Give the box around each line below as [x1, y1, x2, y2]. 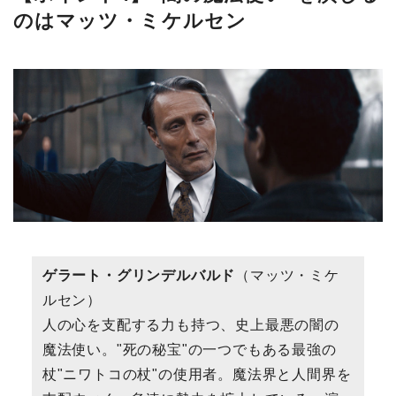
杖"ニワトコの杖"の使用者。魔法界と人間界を [42, 366, 352, 382]
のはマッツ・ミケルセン [13, 10, 247, 33]
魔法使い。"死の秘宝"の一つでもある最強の [42, 341, 337, 357]
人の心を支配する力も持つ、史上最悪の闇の [42, 316, 339, 332]
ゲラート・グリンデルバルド [42, 267, 236, 283]
